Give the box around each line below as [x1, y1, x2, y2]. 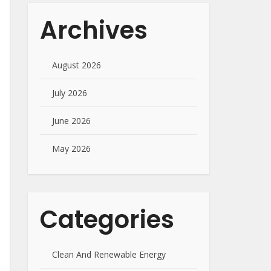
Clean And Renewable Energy [52, 249, 166, 260]
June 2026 [52, 115, 91, 126]
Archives [40, 13, 148, 47]
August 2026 [52, 59, 101, 71]
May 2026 [52, 143, 91, 154]
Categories [40, 203, 174, 237]
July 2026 [52, 87, 87, 99]
